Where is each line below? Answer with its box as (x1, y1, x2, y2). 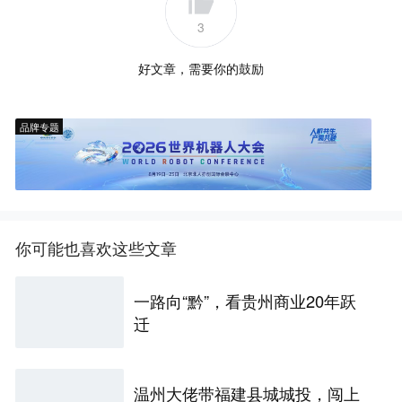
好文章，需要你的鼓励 (138, 58, 264, 77)
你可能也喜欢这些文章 (15, 235, 178, 259)
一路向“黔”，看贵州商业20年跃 (134, 289, 357, 313)
